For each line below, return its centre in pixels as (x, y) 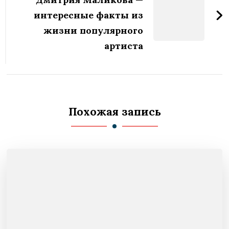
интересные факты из (88, 15)
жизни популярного (93, 30)
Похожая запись (114, 111)
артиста (123, 45)
